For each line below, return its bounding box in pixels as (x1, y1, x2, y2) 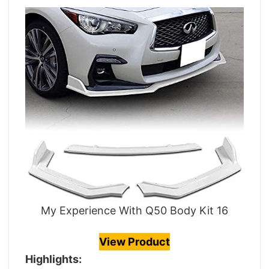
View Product (99, 235, 170, 248)
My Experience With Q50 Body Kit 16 (41, 204, 228, 217)
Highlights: (25, 252, 82, 265)
